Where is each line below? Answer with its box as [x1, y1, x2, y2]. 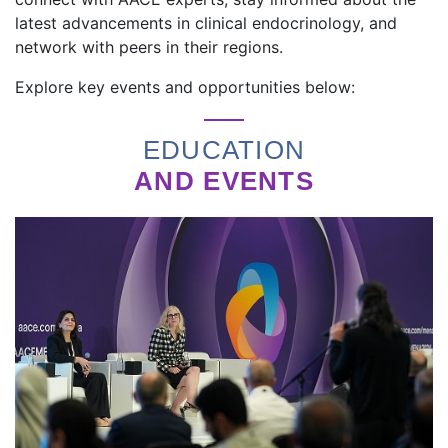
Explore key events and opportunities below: [15, 76, 355, 97]
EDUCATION [142, 134, 306, 165]
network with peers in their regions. [15, 36, 283, 57]
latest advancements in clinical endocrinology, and [15, 12, 397, 33]
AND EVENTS [134, 165, 314, 196]
